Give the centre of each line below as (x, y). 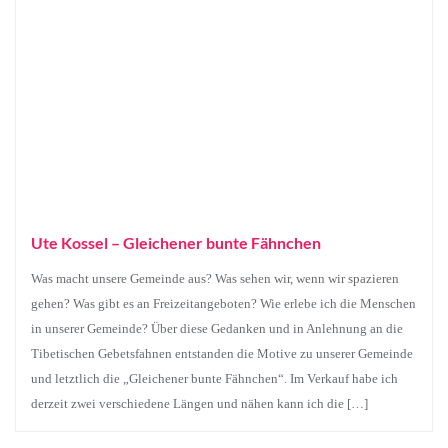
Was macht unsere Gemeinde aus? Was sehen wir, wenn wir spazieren (215, 278)
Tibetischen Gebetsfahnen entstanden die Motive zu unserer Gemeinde (222, 353)
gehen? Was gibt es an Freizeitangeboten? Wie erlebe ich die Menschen (223, 303)
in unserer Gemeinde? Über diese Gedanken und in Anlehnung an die (217, 328)
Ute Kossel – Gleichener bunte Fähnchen (176, 242)
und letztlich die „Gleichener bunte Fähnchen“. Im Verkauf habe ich (214, 378)
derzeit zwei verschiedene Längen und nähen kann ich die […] (199, 403)
